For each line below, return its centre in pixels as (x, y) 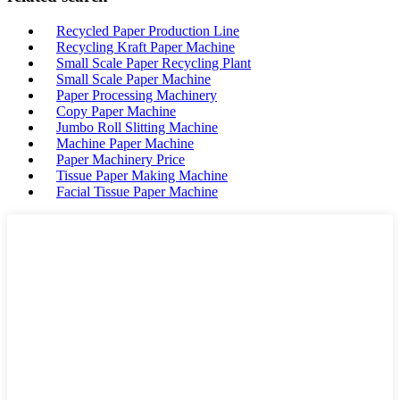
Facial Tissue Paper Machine (137, 191)
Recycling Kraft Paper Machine (146, 46)
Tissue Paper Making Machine (142, 175)
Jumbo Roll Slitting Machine (137, 127)
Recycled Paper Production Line (148, 30)
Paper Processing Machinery (137, 95)
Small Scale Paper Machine (133, 79)
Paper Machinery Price (121, 159)
